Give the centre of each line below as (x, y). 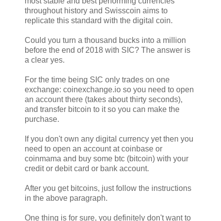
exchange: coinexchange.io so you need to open (109, 89)
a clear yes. (45, 60)
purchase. (42, 119)
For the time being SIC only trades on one (97, 79)
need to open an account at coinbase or (93, 148)
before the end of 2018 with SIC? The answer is (108, 50)
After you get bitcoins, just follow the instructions (108, 188)
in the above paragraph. (66, 198)
